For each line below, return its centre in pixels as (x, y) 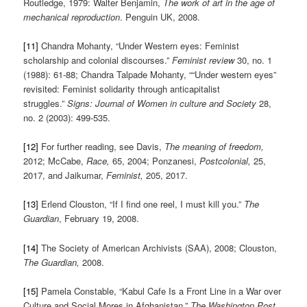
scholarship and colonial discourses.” (98, 60)
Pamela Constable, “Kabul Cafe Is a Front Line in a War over (160, 291)
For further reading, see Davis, (102, 147)
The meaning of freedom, (214, 147)
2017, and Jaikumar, (65, 175)
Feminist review (204, 60)
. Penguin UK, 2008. (160, 17)
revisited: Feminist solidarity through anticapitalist (122, 89)
